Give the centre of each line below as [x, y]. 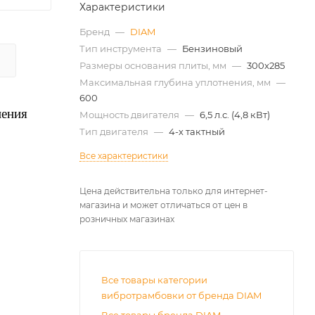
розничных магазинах [127, 219]
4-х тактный [197, 131]
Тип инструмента [122, 49]
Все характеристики [124, 156]
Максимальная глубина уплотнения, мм [176, 82]
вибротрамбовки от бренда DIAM [181, 295]
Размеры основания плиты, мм [154, 65]
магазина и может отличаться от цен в [163, 205]
